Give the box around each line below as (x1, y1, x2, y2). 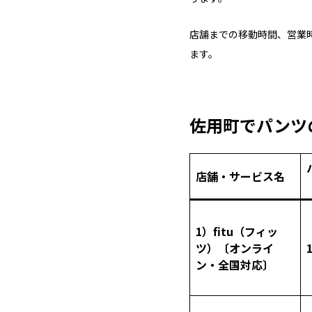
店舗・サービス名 (196, 168, 285, 185)
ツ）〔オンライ (196, 240, 274, 256)
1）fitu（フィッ (196, 223, 278, 240)
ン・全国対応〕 (196, 256, 274, 273)
